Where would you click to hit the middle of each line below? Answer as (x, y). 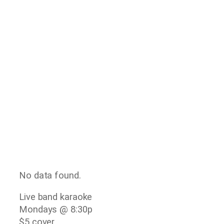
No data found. (50, 175)
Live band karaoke (56, 197)
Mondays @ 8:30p (56, 210)
